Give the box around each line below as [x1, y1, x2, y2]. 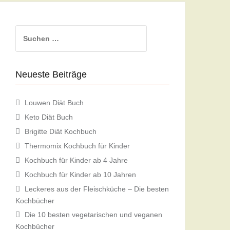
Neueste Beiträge [15, 69, 87, 80]
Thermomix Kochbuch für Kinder [25, 141, 130, 150]
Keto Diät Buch [25, 112, 73, 121]
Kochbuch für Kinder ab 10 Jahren [25, 170, 136, 179]
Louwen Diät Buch [25, 98, 84, 107]
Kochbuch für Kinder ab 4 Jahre [25, 156, 128, 164]
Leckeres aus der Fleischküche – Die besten [25, 184, 169, 193]
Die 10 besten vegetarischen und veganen [25, 210, 162, 219]
